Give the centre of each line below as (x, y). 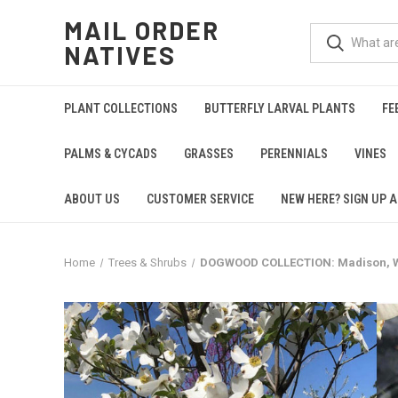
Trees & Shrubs (147, 263)
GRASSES (209, 154)
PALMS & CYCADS (111, 154)
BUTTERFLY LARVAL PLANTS (280, 108)
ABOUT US (92, 199)
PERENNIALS (294, 154)
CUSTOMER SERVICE (200, 199)
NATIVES (120, 55)
